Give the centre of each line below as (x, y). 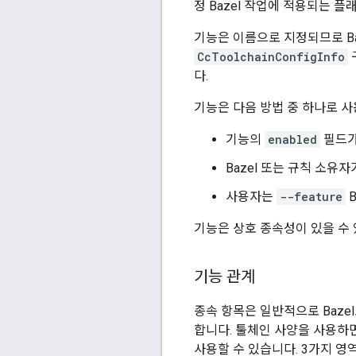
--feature (311, 197)
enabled (292, 140)
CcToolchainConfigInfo (271, 57)
